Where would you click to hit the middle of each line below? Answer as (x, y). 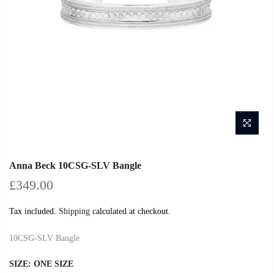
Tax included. (34, 212)
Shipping (74, 212)
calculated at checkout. (130, 212)
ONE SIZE (54, 264)
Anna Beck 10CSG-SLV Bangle (75, 166)
